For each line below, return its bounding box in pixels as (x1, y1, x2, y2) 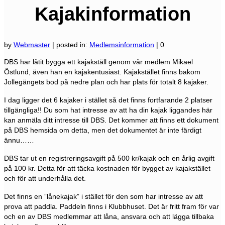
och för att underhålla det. (4, 174, 86, 183)
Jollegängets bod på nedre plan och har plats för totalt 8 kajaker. (4, 78, 208, 86)
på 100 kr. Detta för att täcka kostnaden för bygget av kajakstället (4, 164, 210, 173)
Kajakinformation (34, 3, 191, 25)
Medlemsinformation (89, 41, 154, 49)
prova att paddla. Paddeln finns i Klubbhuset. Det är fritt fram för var (4, 202, 219, 211)
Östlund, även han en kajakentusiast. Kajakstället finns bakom (4, 68, 200, 76)
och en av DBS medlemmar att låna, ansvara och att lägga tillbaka (4, 212, 214, 221)
